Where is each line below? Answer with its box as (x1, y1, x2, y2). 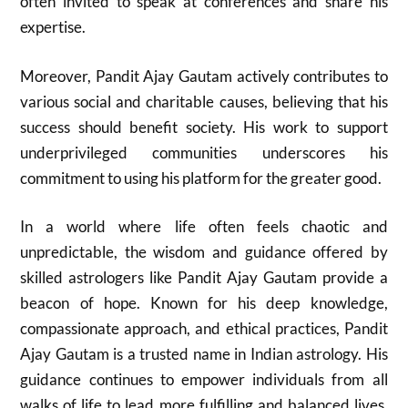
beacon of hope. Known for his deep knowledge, (20, 293, 388, 312)
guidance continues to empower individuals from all (20, 370, 388, 389)
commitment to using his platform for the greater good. (20, 168, 382, 188)
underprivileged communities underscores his (20, 142, 388, 162)
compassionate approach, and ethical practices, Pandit (20, 319, 388, 338)
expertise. (20, 17, 87, 36)
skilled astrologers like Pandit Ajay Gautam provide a (20, 268, 388, 287)
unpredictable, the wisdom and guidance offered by (20, 242, 388, 261)
